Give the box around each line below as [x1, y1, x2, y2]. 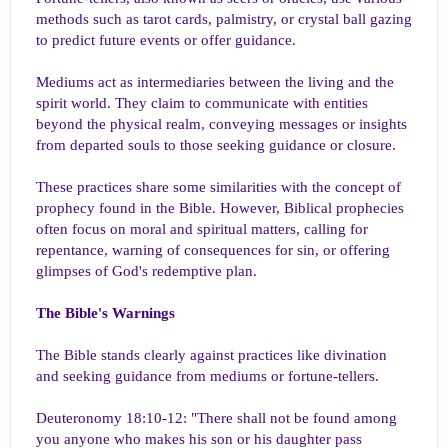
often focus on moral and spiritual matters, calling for [36, 220, 368, 237]
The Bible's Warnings [36, 304, 175, 321]
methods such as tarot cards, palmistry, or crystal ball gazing [36, 10, 412, 27]
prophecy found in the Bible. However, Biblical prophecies [36, 199, 404, 216]
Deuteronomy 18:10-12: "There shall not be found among [36, 409, 397, 426]
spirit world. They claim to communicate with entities [36, 94, 368, 111]
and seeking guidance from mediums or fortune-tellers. [36, 367, 379, 384]
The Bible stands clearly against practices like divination [36, 346, 387, 363]
